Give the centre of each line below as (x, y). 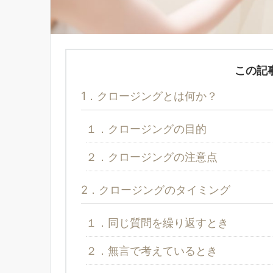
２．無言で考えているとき (152, 250)
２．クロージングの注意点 (152, 156)
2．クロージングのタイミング (156, 189)
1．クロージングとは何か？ (149, 95)
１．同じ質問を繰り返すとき (157, 222)
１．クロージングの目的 (146, 128)
